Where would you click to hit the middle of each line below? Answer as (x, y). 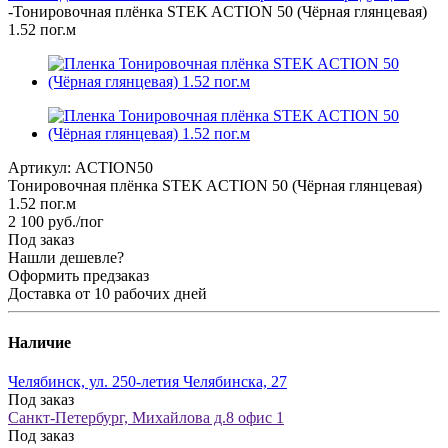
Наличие (39, 343)
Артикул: (39, 167)
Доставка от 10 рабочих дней (107, 293)
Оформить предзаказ (78, 275)
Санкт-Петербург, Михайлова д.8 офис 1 (146, 418)
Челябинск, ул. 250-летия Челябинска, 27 (147, 382)
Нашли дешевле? (66, 257)
